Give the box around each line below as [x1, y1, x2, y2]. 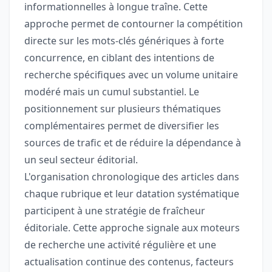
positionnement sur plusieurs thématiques [24, 102, 221, 116]
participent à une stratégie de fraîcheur [24, 204, 205, 218]
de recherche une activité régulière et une [24, 238, 216, 252]
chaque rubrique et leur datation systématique [24, 187, 239, 201]
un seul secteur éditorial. [24, 153, 138, 167]
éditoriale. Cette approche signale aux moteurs [24, 221, 240, 235]
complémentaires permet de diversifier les [24, 119, 219, 133]
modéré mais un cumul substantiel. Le [24, 85, 199, 99]
